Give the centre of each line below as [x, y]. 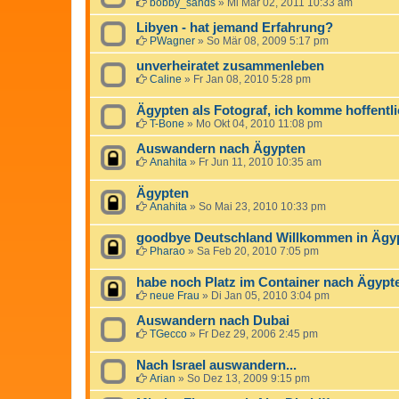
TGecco [168, 334]
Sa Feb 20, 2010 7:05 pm [258, 251]
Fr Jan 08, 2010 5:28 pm [252, 79]
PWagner [172, 41]
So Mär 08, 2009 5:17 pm [268, 41]
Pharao [167, 251]
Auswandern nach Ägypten [221, 148]
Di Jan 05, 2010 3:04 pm [270, 295]
